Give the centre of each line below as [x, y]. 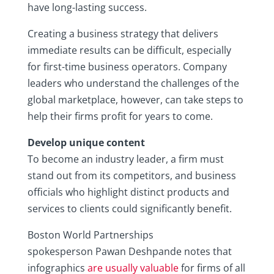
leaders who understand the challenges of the [133, 83]
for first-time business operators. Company [127, 67]
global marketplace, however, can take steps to [135, 100]
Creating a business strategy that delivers [123, 34]
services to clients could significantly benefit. [129, 209]
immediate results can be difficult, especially [129, 50]
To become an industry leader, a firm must [125, 159]
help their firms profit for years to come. [121, 117]
